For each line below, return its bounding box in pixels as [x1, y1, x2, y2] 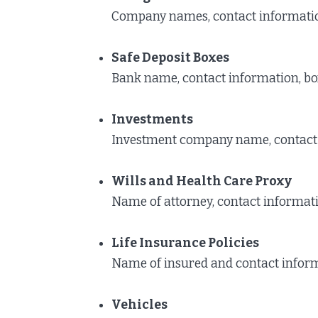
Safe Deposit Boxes [111, 50, 229, 65]
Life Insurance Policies [111, 235, 259, 251]
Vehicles [111, 297, 168, 312]
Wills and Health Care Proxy [111, 173, 292, 189]
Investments [111, 111, 193, 127]
